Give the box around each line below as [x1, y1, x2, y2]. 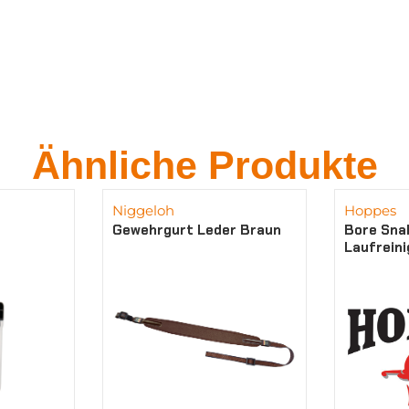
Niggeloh [112, 201, 175, 219]
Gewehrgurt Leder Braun [112, 220, 282, 239]
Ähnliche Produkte [31, 142, 378, 187]
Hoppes [343, 201, 396, 219]
